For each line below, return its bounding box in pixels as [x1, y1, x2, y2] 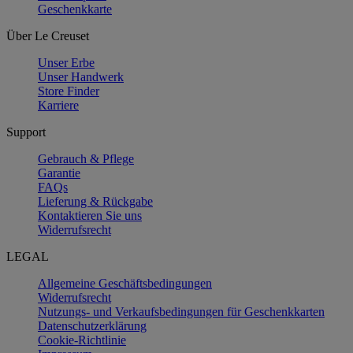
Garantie [38, 165, 80, 180]
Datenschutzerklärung [38, 318, 147, 333]
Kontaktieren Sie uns [38, 208, 142, 222]
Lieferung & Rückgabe [38, 194, 153, 208]
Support [6, 124, 46, 139]
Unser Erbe [38, 55, 95, 69]
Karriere [38, 98, 79, 112]
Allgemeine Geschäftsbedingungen [38, 276, 212, 290]
